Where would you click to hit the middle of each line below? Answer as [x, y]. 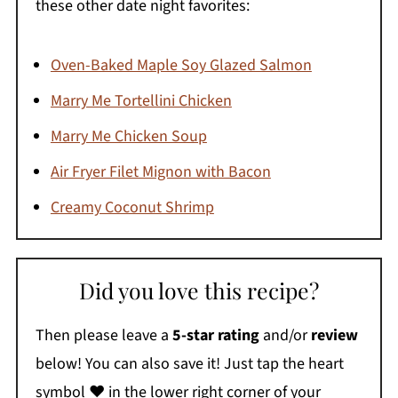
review [334, 335]
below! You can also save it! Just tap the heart [189, 363]
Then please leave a [103, 335]
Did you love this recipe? [199, 290]
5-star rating [215, 335]
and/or [285, 335]
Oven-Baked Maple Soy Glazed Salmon [181, 65]
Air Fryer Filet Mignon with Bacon [160, 171]
